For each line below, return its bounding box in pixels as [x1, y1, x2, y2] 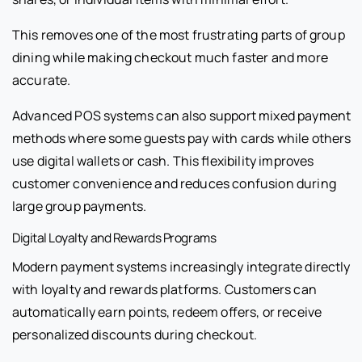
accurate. [12, 70, 71, 89]
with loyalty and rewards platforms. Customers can [12, 280, 317, 298]
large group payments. [12, 196, 147, 215]
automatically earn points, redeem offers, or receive [12, 302, 322, 321]
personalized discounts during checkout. [12, 325, 258, 343]
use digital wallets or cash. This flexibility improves [12, 151, 314, 170]
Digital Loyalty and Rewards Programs [12, 228, 217, 246]
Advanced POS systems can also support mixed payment [12, 106, 351, 124]
